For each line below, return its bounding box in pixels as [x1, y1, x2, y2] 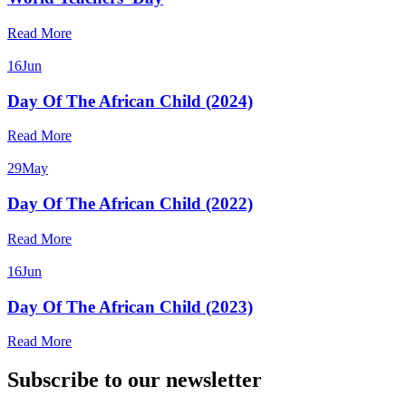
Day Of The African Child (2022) [7, 194, 253, 214]
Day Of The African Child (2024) [7, 91, 253, 111]
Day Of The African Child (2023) [7, 296, 253, 316]
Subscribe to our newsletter [7, 368, 262, 392]
